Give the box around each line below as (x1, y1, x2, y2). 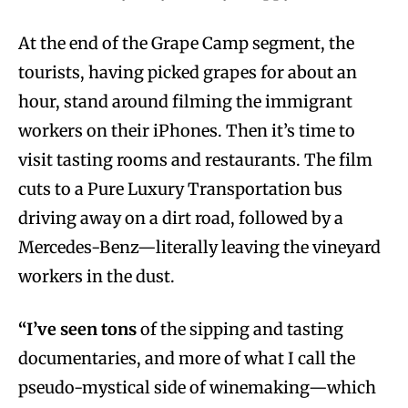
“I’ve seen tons (18, 318, 137, 340)
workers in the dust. (18, 265, 175, 287)
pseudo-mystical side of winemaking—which (18, 376, 376, 398)
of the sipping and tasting (137, 318, 343, 340)
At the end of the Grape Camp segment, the (18, 32, 354, 54)
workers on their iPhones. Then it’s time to (18, 119, 355, 141)
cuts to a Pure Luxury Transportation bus (18, 178, 342, 199)
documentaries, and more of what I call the (18, 347, 355, 369)
